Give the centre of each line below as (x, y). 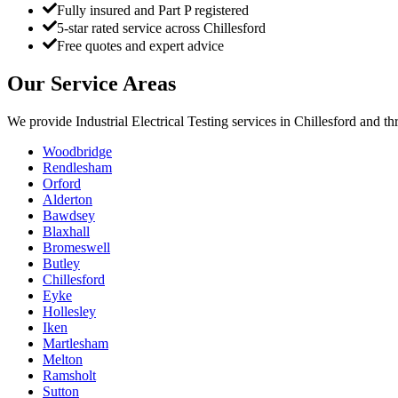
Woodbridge (77, 152)
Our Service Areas (92, 84)
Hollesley (69, 312)
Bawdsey (69, 216)
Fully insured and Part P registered (153, 11)
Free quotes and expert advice (140, 46)
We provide (41, 122)
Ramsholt (69, 376)
